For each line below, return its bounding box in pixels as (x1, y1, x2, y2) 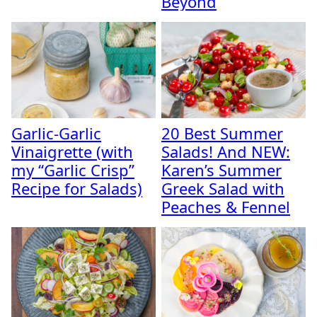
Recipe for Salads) (11, 177, 142, 199)
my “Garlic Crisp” (11, 158, 134, 180)
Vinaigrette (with (11, 140, 133, 162)
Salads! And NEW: (161, 140, 290, 162)
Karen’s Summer (161, 158, 282, 180)
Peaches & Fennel (161, 195, 290, 217)
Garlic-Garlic (11, 122, 101, 144)
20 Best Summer (161, 122, 283, 144)
